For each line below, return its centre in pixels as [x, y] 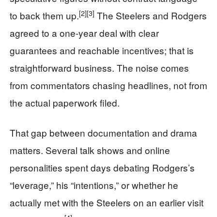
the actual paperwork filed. [65, 102]
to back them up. [44, 15]
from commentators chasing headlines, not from [108, 85]
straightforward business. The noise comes [99, 68]
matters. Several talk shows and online [90, 150]
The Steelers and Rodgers [151, 15]
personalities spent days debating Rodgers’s [102, 167]
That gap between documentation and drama [103, 132]
